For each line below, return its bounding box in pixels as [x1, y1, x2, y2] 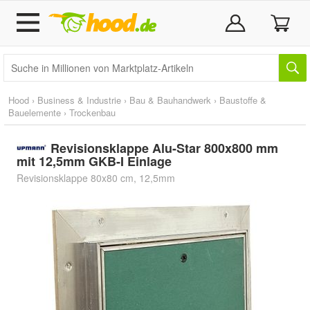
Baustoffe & [219, 93, 266, 107]
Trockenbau [69, 106, 116, 119]
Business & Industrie [37, 93, 121, 107]
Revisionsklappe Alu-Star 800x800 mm [50, 139, 278, 157]
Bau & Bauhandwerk [129, 93, 211, 107]
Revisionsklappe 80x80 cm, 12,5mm [17, 171, 175, 185]
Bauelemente [8, 106, 61, 119]
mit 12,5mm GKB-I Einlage [17, 152, 172, 170]
